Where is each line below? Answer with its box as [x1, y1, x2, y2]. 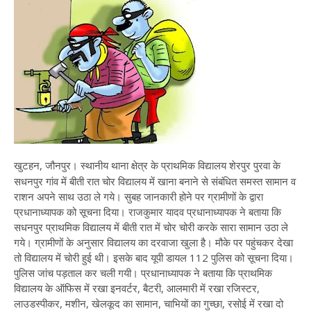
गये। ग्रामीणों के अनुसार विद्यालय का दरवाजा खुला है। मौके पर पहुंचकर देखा [14, 235, 293, 249]
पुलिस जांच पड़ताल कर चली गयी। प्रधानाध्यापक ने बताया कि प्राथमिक [14, 266, 272, 280]
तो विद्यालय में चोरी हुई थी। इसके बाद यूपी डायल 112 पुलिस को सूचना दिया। [14, 251, 294, 264]
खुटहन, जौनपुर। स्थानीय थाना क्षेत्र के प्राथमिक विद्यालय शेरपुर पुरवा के [14, 158, 280, 172]
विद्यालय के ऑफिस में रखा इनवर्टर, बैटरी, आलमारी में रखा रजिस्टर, [14, 281, 260, 295]
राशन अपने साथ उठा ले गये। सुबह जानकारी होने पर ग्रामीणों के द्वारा [14, 190, 263, 203]
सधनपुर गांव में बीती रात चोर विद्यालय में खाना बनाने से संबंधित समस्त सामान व [14, 174, 296, 188]
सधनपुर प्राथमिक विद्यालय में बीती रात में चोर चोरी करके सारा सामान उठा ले [14, 220, 288, 234]
